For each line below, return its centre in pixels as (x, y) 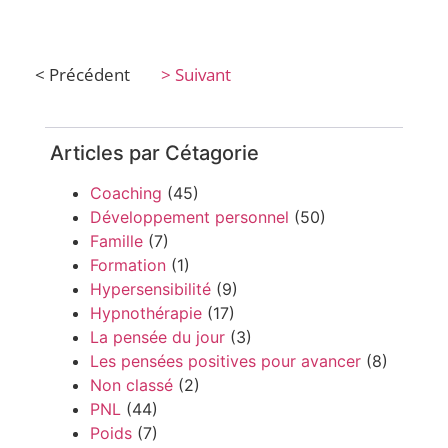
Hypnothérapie (146, 312)
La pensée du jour (157, 336)
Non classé (131, 384)
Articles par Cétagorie (154, 152)
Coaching (126, 192)
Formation (128, 264)
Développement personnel (189, 216)
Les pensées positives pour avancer (225, 360)
